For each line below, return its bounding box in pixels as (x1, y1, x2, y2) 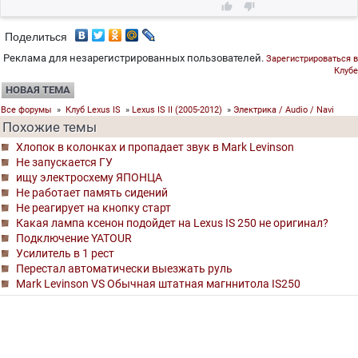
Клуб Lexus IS (66, 105, 121, 116)
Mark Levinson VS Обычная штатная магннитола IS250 (16, 277, 300, 291)
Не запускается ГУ (16, 156, 113, 169)
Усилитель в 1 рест (16, 247, 114, 261)
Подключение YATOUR (16, 232, 132, 245)
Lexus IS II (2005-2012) (132, 105, 222, 116)
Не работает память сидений (16, 186, 168, 200)
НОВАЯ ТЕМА (6, 84, 70, 97)
